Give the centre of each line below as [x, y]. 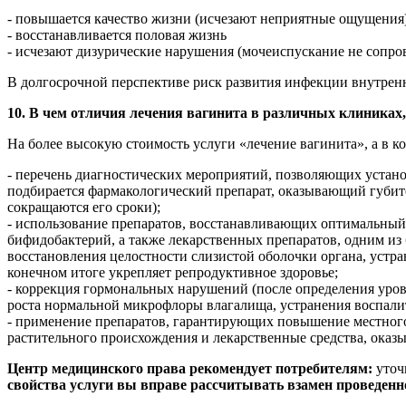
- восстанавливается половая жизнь [117, 35]
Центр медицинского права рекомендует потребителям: [190, 369]
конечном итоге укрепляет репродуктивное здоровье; [173, 273]
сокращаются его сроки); [84, 208]
